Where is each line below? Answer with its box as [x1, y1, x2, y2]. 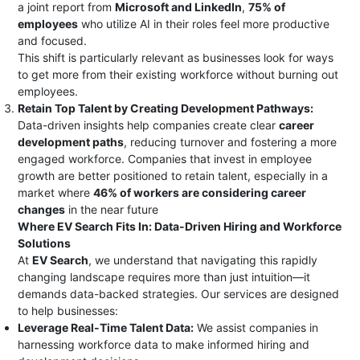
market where [18, 186, 94, 199]
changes [18, 202, 66, 216]
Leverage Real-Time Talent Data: [18, 321, 194, 334]
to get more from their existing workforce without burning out [18, 67, 339, 81]
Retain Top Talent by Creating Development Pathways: [18, 101, 314, 115]
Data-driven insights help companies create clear [18, 118, 280, 132]
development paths [18, 135, 125, 149]
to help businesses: [18, 304, 119, 317]
